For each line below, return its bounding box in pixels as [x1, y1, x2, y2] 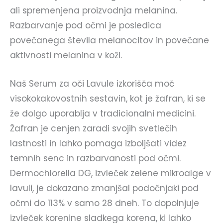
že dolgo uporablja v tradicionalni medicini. [10, 108, 196, 120]
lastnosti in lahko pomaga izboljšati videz [10, 137, 187, 150]
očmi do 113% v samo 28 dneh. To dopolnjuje [10, 197, 199, 210]
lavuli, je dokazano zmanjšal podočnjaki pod [10, 182, 199, 195]
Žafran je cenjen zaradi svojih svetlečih [10, 122, 177, 135]
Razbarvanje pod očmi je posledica [10, 19, 161, 31]
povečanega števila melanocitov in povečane [10, 34, 209, 46]
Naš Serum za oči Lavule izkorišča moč [10, 78, 174, 90]
